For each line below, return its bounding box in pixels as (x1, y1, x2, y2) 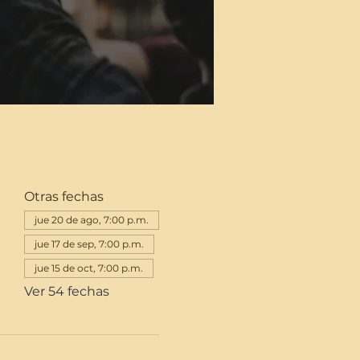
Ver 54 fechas (23, 284, 109, 299)
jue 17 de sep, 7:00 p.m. (34, 238, 144, 250)
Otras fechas (23, 189, 104, 204)
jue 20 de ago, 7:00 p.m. (34, 214, 149, 226)
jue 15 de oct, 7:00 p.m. (34, 262, 143, 274)
